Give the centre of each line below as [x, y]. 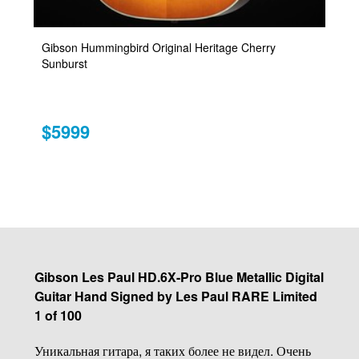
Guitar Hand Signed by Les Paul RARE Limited [175, 296]
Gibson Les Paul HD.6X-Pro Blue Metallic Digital [179, 276]
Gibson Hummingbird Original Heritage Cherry [159, 47]
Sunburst [65, 63]
